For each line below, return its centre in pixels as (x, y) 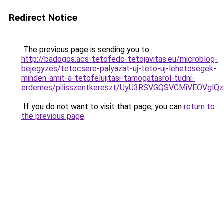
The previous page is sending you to (85, 50)
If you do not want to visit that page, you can (103, 107)
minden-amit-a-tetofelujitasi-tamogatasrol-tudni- (108, 78)
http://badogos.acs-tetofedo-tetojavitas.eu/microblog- (120, 59)
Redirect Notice (43, 18)
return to (199, 107)
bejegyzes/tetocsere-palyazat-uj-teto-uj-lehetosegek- (119, 69)
